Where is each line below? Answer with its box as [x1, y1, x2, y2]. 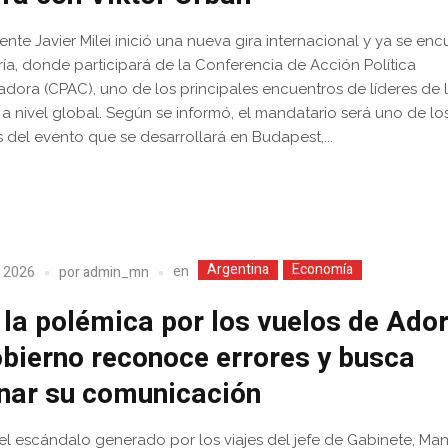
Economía [292, 259, 354, 281]
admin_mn [83, 261, 150, 283]
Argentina [207, 259, 270, 281]
